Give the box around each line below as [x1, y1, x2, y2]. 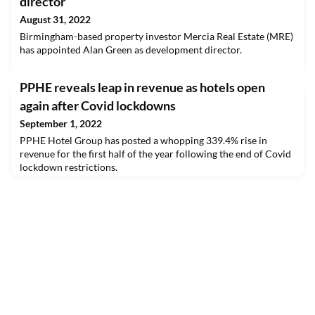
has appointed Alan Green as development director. [20, 43, 242, 56]
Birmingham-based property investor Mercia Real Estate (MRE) [20, 30, 293, 42]
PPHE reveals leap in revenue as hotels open [20, 79, 265, 95]
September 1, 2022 [20, 117, 102, 129]
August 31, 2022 [20, 13, 91, 25]
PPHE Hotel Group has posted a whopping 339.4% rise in [20, 134, 267, 146]
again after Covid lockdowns [20, 97, 176, 113]
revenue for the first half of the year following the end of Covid [20, 147, 291, 160]
